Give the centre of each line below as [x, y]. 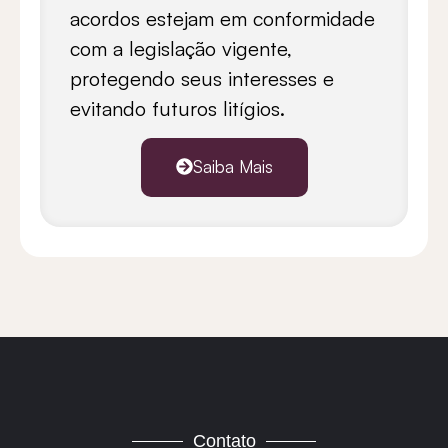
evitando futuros [146, 109]
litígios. [254, 109]
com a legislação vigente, [181, 49]
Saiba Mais [232, 167]
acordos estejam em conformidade [222, 19]
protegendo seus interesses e [202, 79]
